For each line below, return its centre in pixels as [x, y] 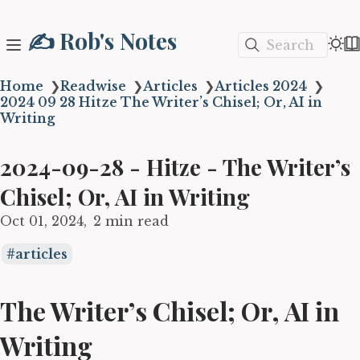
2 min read [131, 221]
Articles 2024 [261, 86]
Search [290, 45]
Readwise [93, 86]
